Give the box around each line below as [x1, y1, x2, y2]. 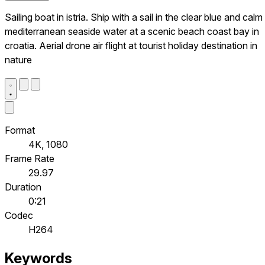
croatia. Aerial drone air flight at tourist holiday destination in [5, 39, 257, 51]
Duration [5, 180, 41, 193]
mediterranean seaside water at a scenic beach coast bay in [5, 25, 259, 37]
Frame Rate [5, 152, 54, 164]
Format [5, 124, 35, 136]
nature [5, 53, 32, 66]
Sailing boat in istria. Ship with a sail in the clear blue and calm [5, 11, 263, 23]
